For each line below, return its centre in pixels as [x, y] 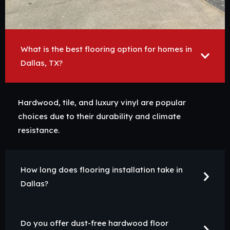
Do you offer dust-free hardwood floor [94, 223]
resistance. [39, 130]
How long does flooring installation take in [102, 170]
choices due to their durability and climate [99, 117]
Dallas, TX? [42, 63]
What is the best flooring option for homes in [106, 49]
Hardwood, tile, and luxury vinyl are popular [102, 103]
